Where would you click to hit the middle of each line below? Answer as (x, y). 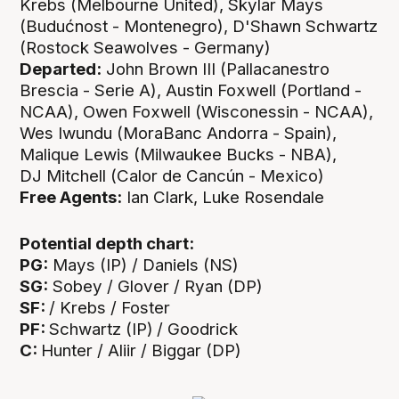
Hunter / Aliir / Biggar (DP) (142, 351)
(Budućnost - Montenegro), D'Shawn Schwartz (199, 26)
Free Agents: (71, 197)
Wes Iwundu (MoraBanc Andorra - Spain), (179, 133)
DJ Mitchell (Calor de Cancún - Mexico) (172, 175)
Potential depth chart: (107, 244)
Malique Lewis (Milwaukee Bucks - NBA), (179, 154)
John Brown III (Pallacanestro (216, 69)
